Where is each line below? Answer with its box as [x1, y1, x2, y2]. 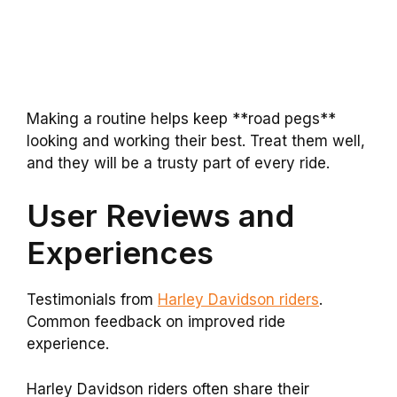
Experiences [27, 234, 214, 272]
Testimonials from [27, 291, 158, 309]
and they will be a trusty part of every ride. [27, 153, 330, 172]
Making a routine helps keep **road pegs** [27, 109, 336, 128]
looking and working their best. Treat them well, [27, 131, 365, 150]
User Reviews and [27, 197, 294, 235]
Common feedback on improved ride [27, 313, 285, 331]
